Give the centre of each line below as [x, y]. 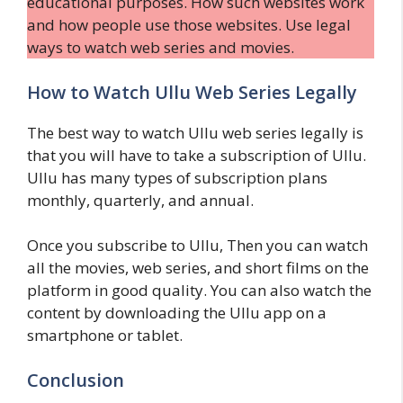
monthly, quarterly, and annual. [140, 200]
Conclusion [76, 380]
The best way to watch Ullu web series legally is [195, 132]
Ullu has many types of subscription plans [177, 177]
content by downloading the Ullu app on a [177, 313]
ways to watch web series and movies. [161, 47]
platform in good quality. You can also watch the [199, 290]
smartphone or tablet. [105, 335]
